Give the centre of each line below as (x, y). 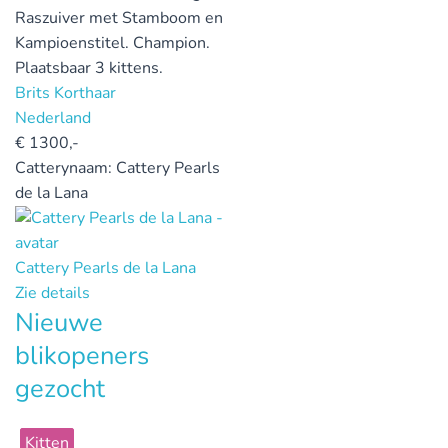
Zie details (52, 292)
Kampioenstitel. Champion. (112, 42)
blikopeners (82, 355)
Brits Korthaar (65, 92)
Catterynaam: (65, 167)
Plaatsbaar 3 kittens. (89, 67)
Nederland (53, 117)
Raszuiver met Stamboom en (119, 17)
